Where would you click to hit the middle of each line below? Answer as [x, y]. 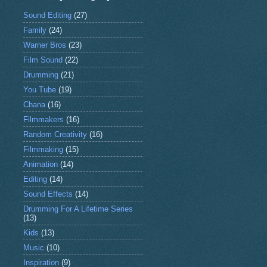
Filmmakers [43, 119]
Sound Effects [48, 194]
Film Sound [43, 60]
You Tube [39, 89]
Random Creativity [55, 134]
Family [35, 30]
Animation [40, 164]
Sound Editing [47, 15]
